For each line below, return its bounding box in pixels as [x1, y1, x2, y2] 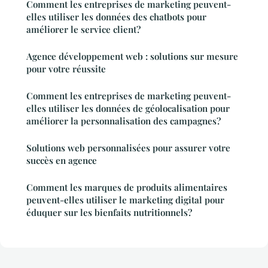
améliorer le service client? [26, 23, 141, 36]
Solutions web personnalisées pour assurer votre [26, 142, 230, 154]
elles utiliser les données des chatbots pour [26, 11, 206, 23]
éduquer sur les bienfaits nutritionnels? [26, 206, 192, 219]
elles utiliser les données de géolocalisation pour [26, 102, 230, 115]
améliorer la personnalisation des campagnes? [26, 115, 221, 127]
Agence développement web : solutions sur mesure [26, 50, 238, 63]
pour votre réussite [26, 63, 106, 75]
